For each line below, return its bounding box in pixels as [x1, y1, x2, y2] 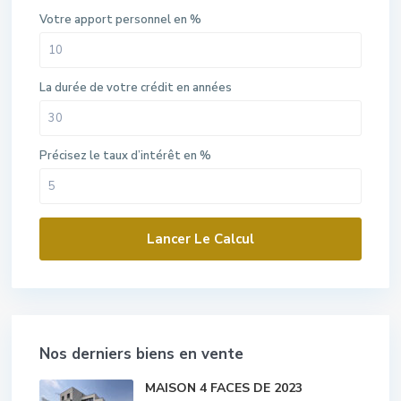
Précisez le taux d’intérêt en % [39, 148, 212, 164]
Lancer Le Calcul [147, 230, 254, 248]
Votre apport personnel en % [39, 12, 202, 28]
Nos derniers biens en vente [39, 344, 244, 364]
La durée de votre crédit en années [39, 80, 233, 96]
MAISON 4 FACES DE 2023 [145, 380, 303, 397]
